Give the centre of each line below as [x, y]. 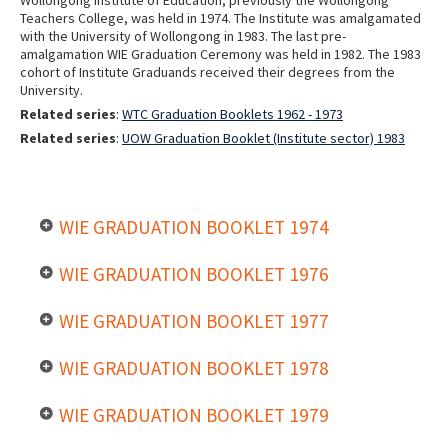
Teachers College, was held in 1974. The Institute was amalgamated [220, 17]
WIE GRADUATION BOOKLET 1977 [194, 320]
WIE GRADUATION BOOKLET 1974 [194, 226]
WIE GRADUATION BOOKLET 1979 [194, 414]
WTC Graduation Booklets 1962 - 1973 [232, 113]
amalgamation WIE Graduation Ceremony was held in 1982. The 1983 [220, 53]
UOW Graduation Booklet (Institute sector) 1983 [263, 137]
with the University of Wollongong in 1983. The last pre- [183, 35]
